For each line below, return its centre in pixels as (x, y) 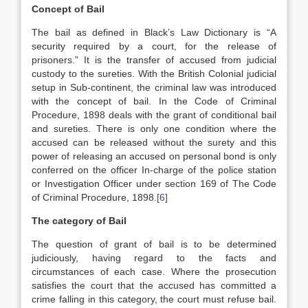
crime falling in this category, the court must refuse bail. (154, 299)
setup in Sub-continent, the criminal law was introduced (154, 87)
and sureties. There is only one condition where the (154, 129)
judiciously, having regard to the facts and (154, 258)
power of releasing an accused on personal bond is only (154, 156)
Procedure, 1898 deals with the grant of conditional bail (154, 115)
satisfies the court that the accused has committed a (154, 285)
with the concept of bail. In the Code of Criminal (154, 101)
